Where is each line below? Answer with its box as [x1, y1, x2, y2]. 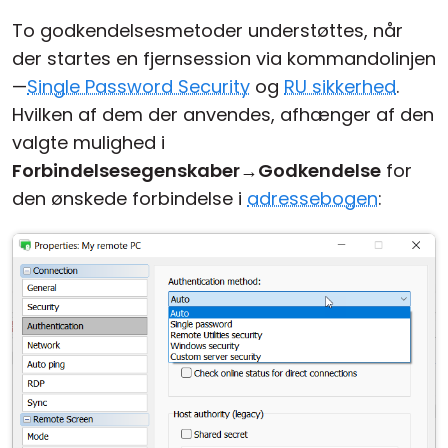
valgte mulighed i [12, 130, 165, 155]
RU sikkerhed [284, 74, 396, 99]
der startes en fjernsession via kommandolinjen [12, 46, 436, 71]
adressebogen [247, 186, 378, 211]
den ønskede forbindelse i [12, 186, 247, 211]
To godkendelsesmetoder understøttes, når [12, 18, 403, 43]
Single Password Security [27, 74, 250, 99]
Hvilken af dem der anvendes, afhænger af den [12, 102, 434, 127]
